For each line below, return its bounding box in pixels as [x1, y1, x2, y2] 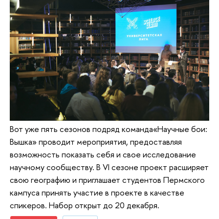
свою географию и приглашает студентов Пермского [10, 174, 205, 185]
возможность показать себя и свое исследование [10, 148, 196, 160]
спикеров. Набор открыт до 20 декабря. [10, 199, 159, 211]
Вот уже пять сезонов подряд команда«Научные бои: [10, 123, 207, 134]
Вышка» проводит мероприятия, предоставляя [10, 135, 182, 147]
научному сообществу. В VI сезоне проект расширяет [10, 161, 209, 173]
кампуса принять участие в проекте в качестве [10, 186, 184, 198]
